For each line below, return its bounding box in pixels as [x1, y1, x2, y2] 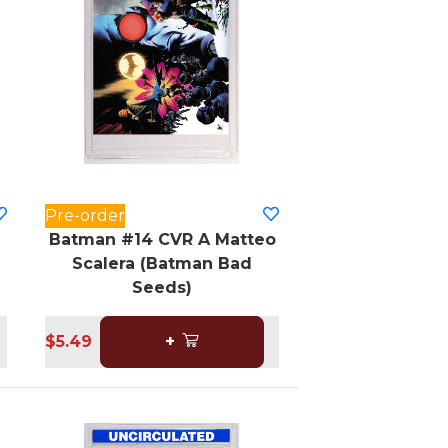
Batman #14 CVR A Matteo [48, 230, 276, 250]
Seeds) [132, 278, 192, 298]
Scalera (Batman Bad [72, 254, 252, 274]
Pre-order [45, 206, 126, 226]
